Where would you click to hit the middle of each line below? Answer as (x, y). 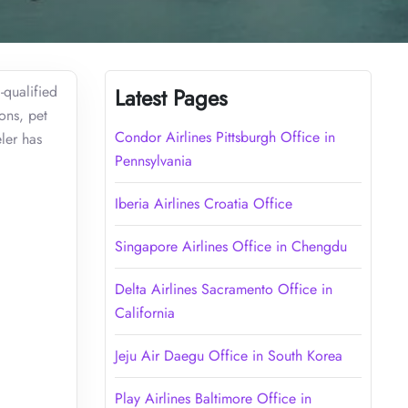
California (144, 312)
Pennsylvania (153, 160)
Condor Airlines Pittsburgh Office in (224, 137)
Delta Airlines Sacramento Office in (223, 289)
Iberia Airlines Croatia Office (203, 203)
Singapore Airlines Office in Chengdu (230, 246)
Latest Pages (171, 97)
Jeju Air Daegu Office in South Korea (228, 355)
